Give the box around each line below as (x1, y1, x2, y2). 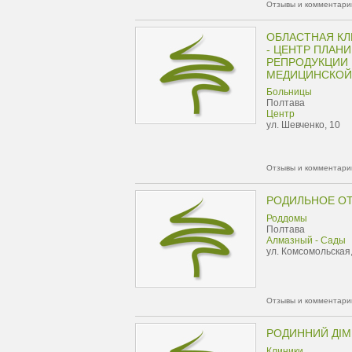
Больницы (266, 86, 312, 97)
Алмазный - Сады (266, 235, 346, 246)
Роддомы (266, 213, 307, 224)
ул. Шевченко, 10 (266, 119, 340, 130)
